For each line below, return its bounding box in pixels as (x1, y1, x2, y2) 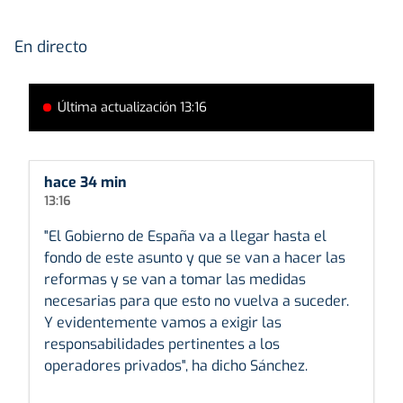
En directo (14, 35, 87, 58)
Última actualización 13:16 (58, 98, 207, 116)
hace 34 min (44, 172, 127, 192)
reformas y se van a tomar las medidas (44, 269, 306, 289)
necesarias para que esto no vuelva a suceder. (44, 291, 349, 310)
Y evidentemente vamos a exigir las (44, 312, 282, 332)
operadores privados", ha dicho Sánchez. (44, 355, 308, 375)
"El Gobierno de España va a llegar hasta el (44, 226, 327, 246)
